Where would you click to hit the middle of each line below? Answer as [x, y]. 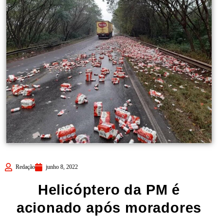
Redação [25, 167]
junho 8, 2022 [62, 167]
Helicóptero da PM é [109, 190]
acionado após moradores [109, 208]
